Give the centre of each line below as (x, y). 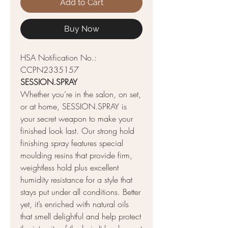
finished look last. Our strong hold (77, 131)
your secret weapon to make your (77, 118)
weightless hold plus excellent (69, 167)
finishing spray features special (72, 143)
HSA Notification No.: (59, 57)
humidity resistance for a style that (76, 179)
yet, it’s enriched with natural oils (75, 204)
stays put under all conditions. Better (80, 192)
